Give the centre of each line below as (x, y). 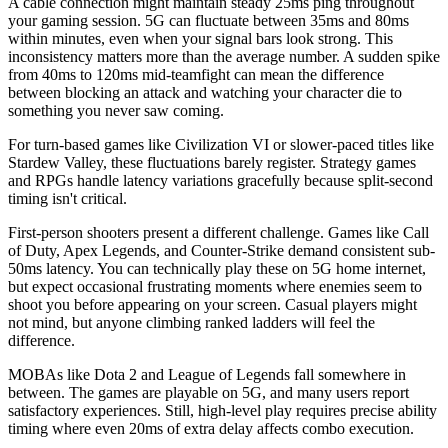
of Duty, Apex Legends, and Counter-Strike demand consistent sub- (221, 251)
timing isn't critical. (67, 199)
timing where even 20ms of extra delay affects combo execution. (211, 429)
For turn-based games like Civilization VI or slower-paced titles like (221, 145)
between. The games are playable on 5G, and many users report (208, 393)
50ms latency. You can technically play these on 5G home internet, (217, 269)
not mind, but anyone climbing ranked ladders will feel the (191, 323)
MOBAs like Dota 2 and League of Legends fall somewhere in (207, 375)
